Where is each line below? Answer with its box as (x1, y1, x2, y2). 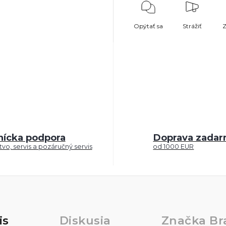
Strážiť (182, 22, 202, 30)
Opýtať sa (134, 22, 163, 30)
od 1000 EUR (153, 143, 194, 150)
